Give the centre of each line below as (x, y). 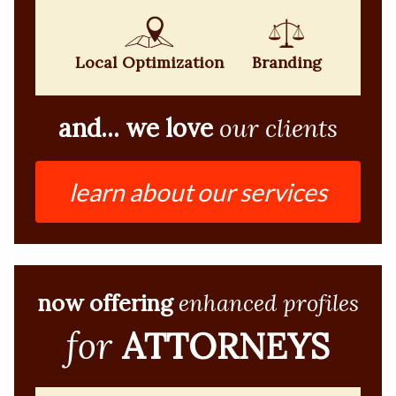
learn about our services (198, 191)
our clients (278, 128)
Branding (286, 62)
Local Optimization (149, 62)
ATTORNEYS (226, 346)
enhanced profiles (268, 302)
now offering (105, 302)
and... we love (136, 128)
